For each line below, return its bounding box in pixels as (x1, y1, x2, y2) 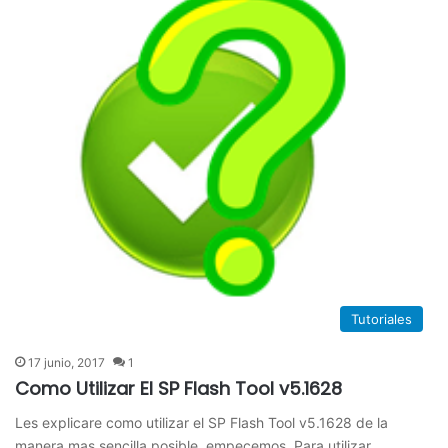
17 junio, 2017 (28, 355, 106, 371)
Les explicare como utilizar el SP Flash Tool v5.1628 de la (15, 414, 389, 432)
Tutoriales (350, 311, 412, 328)
